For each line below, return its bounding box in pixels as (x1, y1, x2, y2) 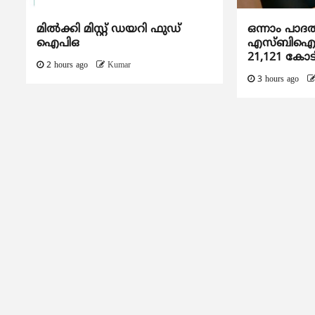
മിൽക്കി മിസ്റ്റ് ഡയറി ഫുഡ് (37, 22, 181, 37)
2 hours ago (44, 60, 91, 71)
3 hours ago (254, 74, 302, 85)
